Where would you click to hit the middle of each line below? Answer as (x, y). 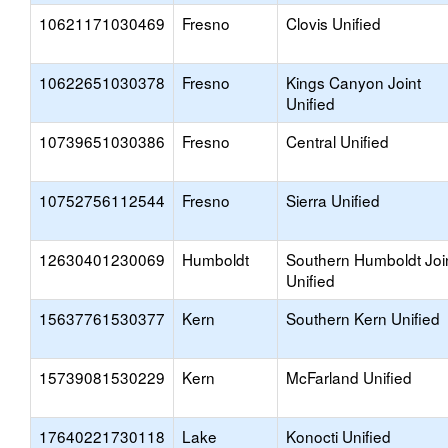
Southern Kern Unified (363, 318)
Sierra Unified (333, 200)
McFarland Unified (349, 377)
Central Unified (337, 141)
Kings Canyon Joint (353, 82)
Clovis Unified (333, 23)
